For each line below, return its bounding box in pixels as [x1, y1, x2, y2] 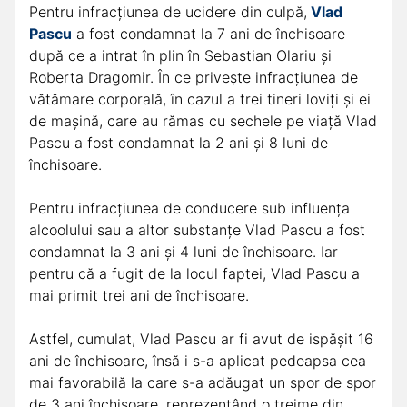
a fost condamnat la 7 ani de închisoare [72, 24, 345, 43]
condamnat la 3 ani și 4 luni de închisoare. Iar [29, 242, 338, 261]
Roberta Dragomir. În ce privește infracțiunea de [29, 67, 358, 86]
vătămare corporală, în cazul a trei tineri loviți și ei [29, 89, 371, 108]
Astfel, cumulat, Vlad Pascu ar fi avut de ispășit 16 [29, 329, 373, 348]
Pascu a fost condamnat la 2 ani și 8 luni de [29, 133, 328, 152]
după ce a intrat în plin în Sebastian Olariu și [29, 45, 332, 65]
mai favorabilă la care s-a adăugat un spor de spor [29, 372, 376, 392]
